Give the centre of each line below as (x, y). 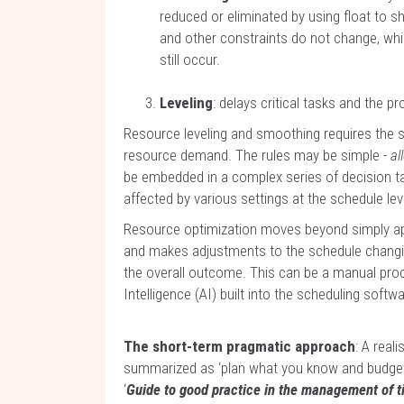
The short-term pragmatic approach (239, 346)
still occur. (190, 60)
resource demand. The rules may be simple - (257, 155)
